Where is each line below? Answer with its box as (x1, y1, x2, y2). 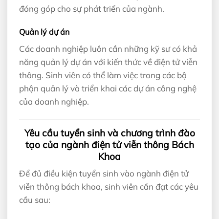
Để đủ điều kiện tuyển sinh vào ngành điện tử (19, 168, 189, 179)
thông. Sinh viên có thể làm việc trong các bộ (19, 70, 187, 81)
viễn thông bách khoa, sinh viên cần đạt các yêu (19, 181, 198, 192)
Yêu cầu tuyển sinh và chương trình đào (24, 127, 195, 139)
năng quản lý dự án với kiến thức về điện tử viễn (19, 57, 197, 67)
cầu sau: (19, 195, 50, 205)
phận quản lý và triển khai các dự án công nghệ (19, 83, 197, 94)
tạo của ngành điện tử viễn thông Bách (25, 138, 194, 151)
